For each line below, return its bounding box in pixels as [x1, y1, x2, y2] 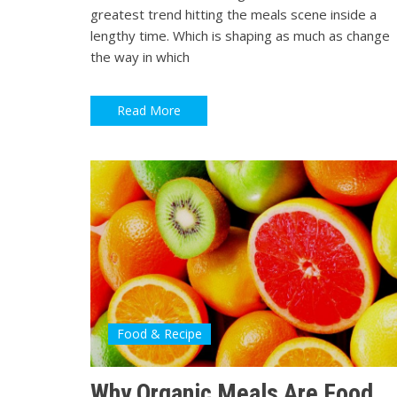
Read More [117, 102, 181, 120]
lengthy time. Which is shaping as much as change [90, 26, 390, 44]
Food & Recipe [117, 324, 202, 342]
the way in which [90, 47, 190, 66]
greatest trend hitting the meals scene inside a [90, 4, 377, 23]
